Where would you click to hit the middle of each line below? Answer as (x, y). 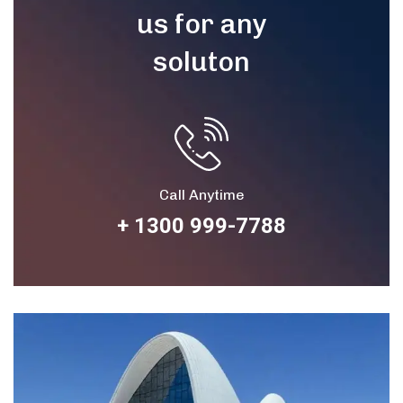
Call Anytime (201, 194)
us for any (201, 24)
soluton (201, 62)
